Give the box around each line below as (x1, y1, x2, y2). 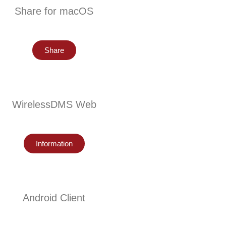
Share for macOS (15, 6, 94, 17)
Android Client (23, 192, 86, 203)
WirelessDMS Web (12, 99, 96, 110)
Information (35, 139, 73, 148)
